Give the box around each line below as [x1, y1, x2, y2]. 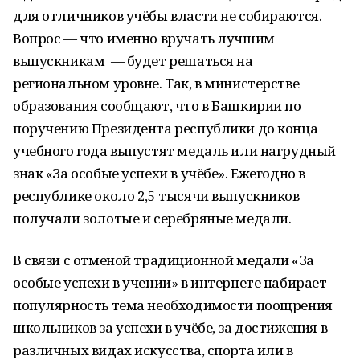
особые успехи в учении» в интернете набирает [13, 273, 327, 292]
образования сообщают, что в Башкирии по [13, 96, 301, 115]
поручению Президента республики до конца [13, 119, 318, 137]
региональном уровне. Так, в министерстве [13, 74, 300, 92]
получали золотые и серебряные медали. [13, 209, 292, 227]
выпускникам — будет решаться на [13, 51, 253, 70]
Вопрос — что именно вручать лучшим [13, 29, 275, 47]
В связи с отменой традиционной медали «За [13, 251, 314, 269]
